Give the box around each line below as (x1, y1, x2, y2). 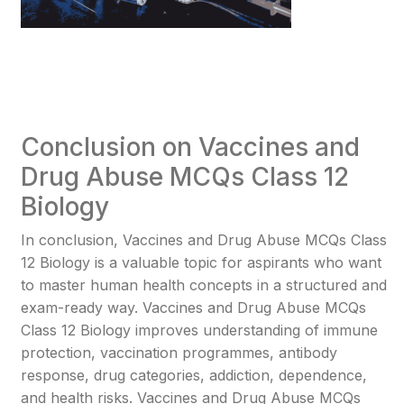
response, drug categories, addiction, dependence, (21, 366, 368, 384)
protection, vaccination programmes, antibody (21, 344, 338, 362)
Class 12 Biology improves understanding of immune (21, 321, 379, 339)
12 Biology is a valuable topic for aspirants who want (21, 253, 382, 271)
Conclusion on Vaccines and (21, 132, 361, 162)
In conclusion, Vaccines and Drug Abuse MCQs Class (21, 231, 388, 249)
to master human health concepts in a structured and (21, 276, 388, 294)
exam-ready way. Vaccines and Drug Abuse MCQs (21, 298, 367, 317)
